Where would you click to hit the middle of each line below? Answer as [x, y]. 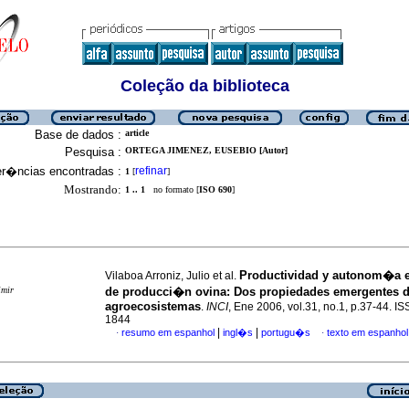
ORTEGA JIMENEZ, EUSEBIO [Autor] [206, 150]
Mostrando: [93, 189]
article [137, 133]
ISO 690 [215, 189]
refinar [151, 171]
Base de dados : [78, 135]
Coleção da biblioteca [204, 86]
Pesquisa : [93, 152]
